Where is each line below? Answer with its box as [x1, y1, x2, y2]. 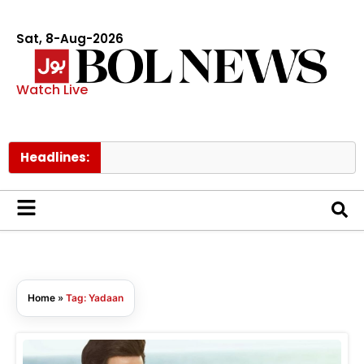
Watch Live [16, 80, 88, 99]
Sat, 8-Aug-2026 [16, 30, 123, 47]
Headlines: [20, 148, 89, 166]
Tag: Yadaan [66, 291, 123, 304]
